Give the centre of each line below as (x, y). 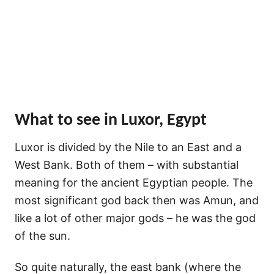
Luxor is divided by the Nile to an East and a (128, 147)
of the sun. (43, 235)
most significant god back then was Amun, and (137, 200)
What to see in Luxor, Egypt (111, 120)
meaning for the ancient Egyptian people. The (134, 182)
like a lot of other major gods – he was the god (135, 218)
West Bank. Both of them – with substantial (127, 165)
